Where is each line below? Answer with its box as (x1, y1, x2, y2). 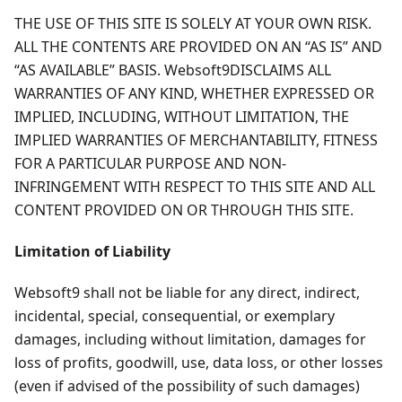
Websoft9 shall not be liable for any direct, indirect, (14, 283, 360, 303)
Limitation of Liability (14, 241, 170, 262)
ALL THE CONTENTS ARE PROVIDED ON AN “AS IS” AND (14, 37, 382, 57)
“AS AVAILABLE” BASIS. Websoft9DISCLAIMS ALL (14, 60, 331, 81)
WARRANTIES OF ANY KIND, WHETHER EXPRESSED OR (14, 83, 374, 104)
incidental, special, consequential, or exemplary (14, 306, 335, 327)
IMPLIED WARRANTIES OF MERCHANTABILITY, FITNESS (14, 130, 378, 151)
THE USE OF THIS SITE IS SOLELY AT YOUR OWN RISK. (14, 13, 371, 34)
